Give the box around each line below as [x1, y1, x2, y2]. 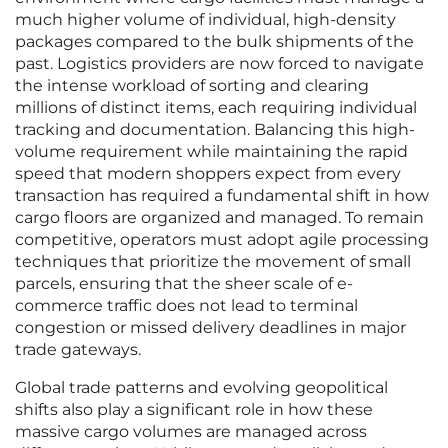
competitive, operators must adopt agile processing [15, 230, 429, 250]
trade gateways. [15, 340, 141, 360]
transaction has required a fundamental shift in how [15, 186, 429, 206]
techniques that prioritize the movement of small [15, 252, 411, 272]
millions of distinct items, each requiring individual [15, 98, 417, 118]
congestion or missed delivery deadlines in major [15, 318, 406, 338]
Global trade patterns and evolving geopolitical [15, 378, 388, 398]
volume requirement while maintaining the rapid [15, 142, 408, 162]
